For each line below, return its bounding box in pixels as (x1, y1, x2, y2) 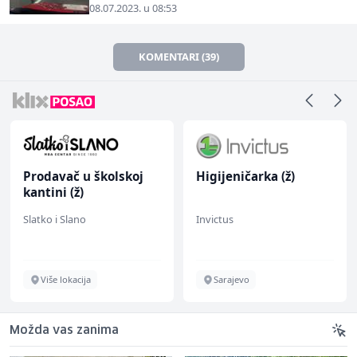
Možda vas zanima (10, 324, 119, 336)
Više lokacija (41, 273, 91, 285)
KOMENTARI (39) (138, 49, 219, 64)
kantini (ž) (23, 183, 84, 200)
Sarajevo (214, 273, 249, 285)
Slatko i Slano (23, 211, 86, 226)
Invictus (196, 211, 233, 226)
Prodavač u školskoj (23, 167, 143, 184)
